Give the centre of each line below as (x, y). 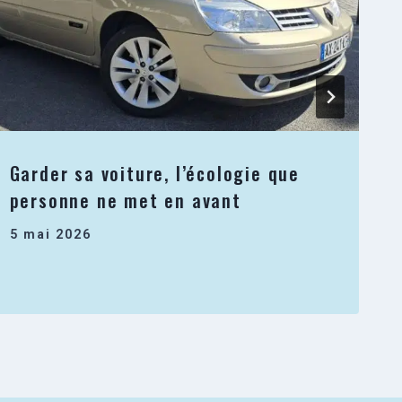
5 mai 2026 (50, 234)
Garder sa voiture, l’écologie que (155, 174)
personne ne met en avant (125, 201)
